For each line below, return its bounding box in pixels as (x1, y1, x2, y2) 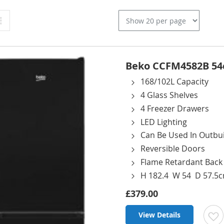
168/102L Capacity (140, 76, 208, 87)
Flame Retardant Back (140, 156, 222, 167)
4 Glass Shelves (140, 89, 198, 101)
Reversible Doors (140, 143, 205, 154)
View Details (138, 210, 180, 220)
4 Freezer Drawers (140, 102, 209, 114)
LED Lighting (140, 116, 187, 127)
